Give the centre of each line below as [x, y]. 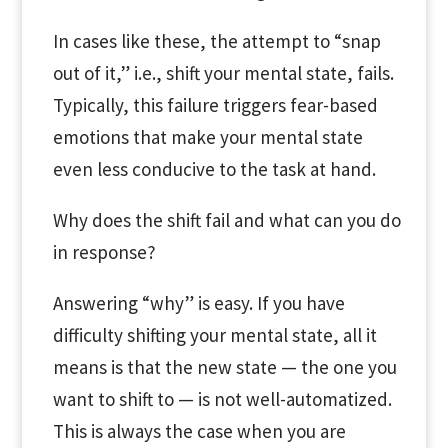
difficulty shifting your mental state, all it [214, 335]
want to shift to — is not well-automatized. [222, 399]
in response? [104, 252]
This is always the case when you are [199, 431]
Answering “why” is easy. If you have [198, 303]
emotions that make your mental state [207, 137]
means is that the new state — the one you [224, 367]
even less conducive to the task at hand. [214, 169]
